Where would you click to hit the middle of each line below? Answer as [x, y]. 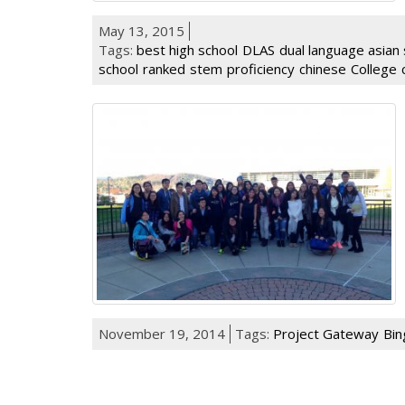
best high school [187, 49]
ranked [164, 68]
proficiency [261, 68]
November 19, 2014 [162, 334]
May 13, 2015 [141, 30]
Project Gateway [326, 334]
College [374, 68]
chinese [323, 68]
